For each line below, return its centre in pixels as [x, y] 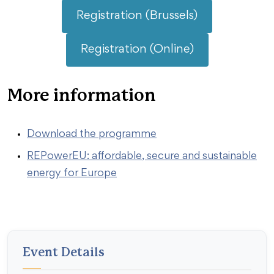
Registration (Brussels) [137, 16]
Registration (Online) [137, 50]
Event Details [64, 253]
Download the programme [92, 135]
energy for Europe [72, 174]
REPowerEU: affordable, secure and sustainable [142, 157]
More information [82, 96]
